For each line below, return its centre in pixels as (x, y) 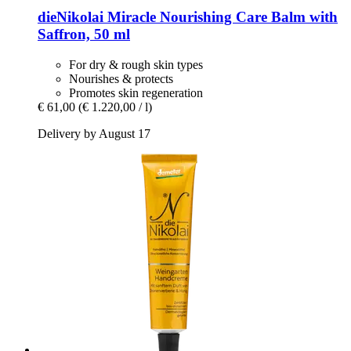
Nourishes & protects (121, 78)
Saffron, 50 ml (84, 34)
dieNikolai (71, 16)
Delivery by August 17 (94, 133)
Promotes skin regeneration (136, 92)
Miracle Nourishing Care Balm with (221, 16)
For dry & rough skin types (136, 64)
